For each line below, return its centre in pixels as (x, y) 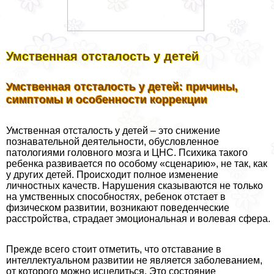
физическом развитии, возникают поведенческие (118, 208)
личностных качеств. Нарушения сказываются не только (135, 186)
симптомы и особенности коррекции (107, 100)
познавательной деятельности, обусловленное (113, 142)
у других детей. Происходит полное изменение (112, 175)
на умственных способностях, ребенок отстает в (116, 197)
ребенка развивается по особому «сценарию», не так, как (137, 164)
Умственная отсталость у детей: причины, (122, 87)
